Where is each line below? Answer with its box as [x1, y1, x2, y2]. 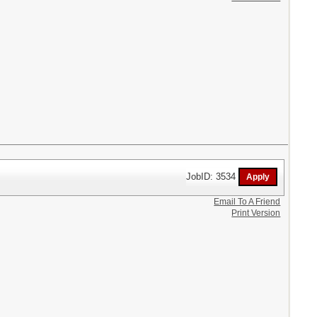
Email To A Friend [214, 196, 281, 207]
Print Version [231, 207, 281, 218]
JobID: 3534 [186, 171, 239, 182]
